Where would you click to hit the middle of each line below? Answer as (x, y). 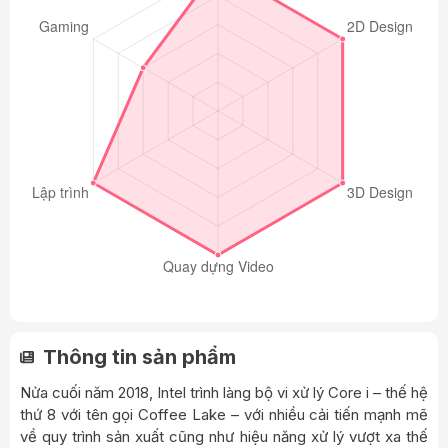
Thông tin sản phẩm (139, 357)
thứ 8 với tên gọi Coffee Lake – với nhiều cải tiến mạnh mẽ (224, 415)
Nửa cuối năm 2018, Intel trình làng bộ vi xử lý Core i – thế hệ (224, 393)
